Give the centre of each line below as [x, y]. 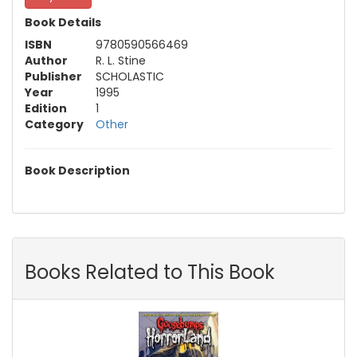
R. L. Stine [121, 61]
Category [54, 125]
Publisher [53, 77]
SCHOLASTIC [130, 77]
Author [46, 61]
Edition [46, 109]
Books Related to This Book [150, 273]
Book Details [63, 23]
